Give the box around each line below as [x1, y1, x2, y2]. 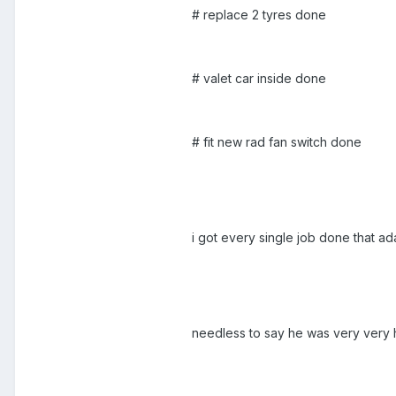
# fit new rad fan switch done [192, 134, 362, 150]
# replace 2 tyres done [192, 7, 326, 23]
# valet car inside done [192, 71, 326, 87]
